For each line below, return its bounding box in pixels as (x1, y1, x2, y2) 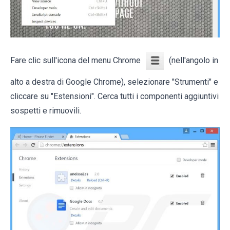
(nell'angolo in (169, 55, 218, 66)
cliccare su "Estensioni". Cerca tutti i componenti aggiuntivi (10, 91, 219, 102)
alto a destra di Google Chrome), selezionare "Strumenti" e (10, 77, 218, 87)
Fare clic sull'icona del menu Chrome (10, 55, 141, 66)
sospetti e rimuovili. (10, 106, 81, 116)
